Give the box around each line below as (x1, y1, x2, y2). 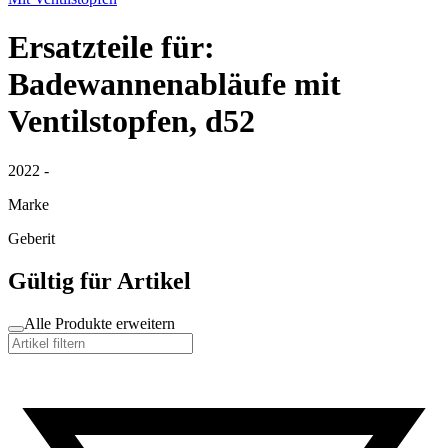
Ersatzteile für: (8, 29, 215, 66)
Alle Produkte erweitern (24, 314, 175, 332)
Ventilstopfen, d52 (8, 103, 255, 140)
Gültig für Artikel (8, 267, 191, 294)
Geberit (8, 229, 55, 247)
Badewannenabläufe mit (8, 66, 341, 103)
